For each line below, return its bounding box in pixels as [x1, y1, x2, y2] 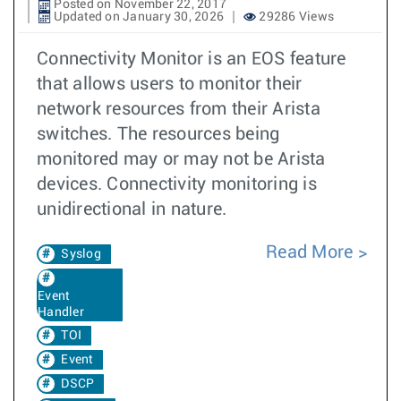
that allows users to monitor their [37, 75, 303, 93]
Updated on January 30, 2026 [51, 11, 224, 23]
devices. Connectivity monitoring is [37, 175, 317, 193]
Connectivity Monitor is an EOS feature [37, 50, 346, 68]
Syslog [61, 248, 101, 260]
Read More [266, 243, 358, 261]
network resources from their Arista [37, 100, 320, 118]
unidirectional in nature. [37, 200, 227, 218]
